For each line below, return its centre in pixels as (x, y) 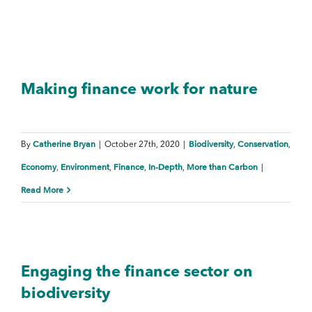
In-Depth (165, 167)
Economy (39, 167)
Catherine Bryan (64, 144)
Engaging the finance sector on (137, 272)
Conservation (263, 144)
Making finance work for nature (139, 90)
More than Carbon (222, 167)
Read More (42, 190)
